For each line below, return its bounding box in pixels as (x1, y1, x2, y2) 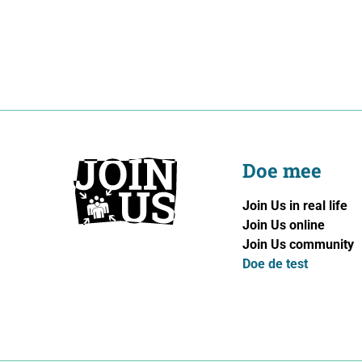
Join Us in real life (242, 198, 347, 214)
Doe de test (242, 256, 308, 272)
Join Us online (242, 217, 325, 234)
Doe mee (242, 158, 322, 184)
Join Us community (242, 237, 354, 253)
